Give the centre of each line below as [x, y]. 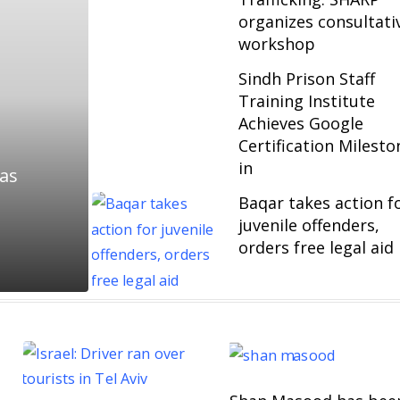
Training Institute [307, 101]
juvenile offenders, [309, 225]
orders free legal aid [317, 247]
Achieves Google [301, 123]
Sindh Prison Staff [307, 79]
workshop [277, 44]
